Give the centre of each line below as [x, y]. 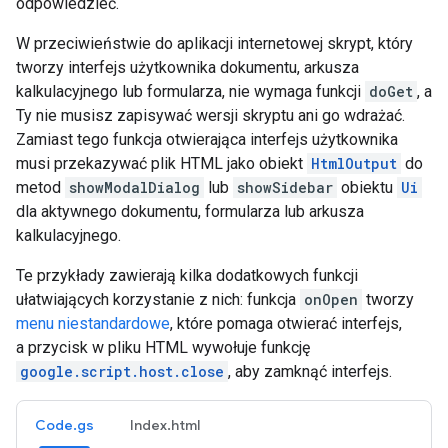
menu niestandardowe [93, 323]
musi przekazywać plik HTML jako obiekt [161, 163]
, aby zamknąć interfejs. [310, 371]
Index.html [165, 425]
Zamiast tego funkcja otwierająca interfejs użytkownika [207, 139]
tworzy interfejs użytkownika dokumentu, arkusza [187, 67]
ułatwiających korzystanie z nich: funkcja [158, 299]
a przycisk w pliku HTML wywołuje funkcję [163, 347]
